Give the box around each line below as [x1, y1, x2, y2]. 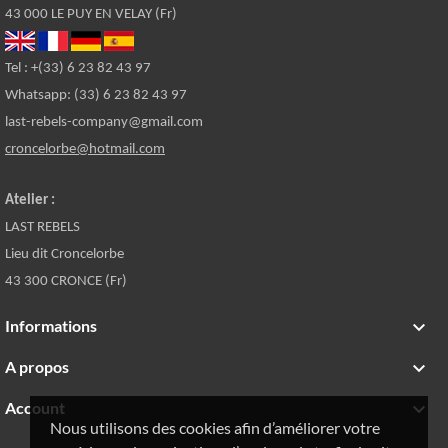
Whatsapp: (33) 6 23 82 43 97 [5, 87, 187, 103]
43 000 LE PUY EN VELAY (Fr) [5, 6, 177, 22]
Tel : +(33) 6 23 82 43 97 [5, 60, 151, 76]
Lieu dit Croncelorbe [5, 246, 124, 262]
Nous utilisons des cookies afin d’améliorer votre [50, 418, 380, 437]
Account [5, 398, 65, 418]
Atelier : [5, 192, 55, 208]
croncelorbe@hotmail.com [5, 141, 165, 157]
